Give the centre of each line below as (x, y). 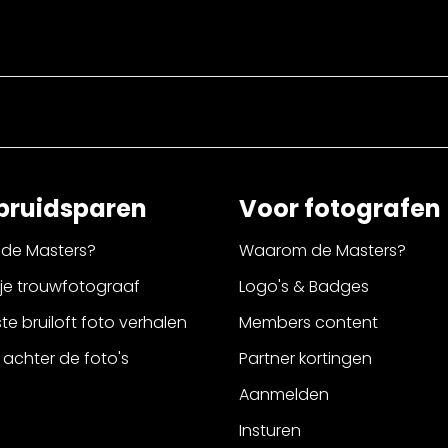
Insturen (269, 431)
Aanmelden (283, 395)
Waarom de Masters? (322, 251)
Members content (308, 323)
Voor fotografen (339, 209)
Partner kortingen (305, 359)
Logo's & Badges (303, 287)
